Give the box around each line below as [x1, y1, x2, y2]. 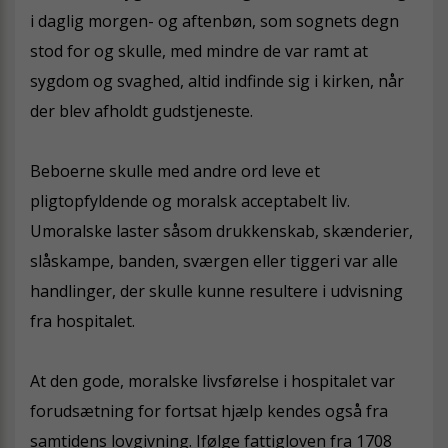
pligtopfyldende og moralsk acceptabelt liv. [30, 189, 350, 212]
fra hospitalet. [30, 309, 135, 332]
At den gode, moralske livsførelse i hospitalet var [30, 369, 395, 392]
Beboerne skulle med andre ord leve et [30, 159, 320, 182]
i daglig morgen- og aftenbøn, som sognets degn [30, 9, 399, 32]
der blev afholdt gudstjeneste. [30, 99, 253, 122]
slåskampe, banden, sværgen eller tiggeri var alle [30, 249, 398, 272]
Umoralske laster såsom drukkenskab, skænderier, [30, 219, 413, 242]
